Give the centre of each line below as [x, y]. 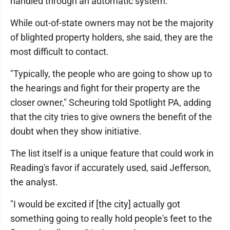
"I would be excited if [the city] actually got [95, 204]
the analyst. [34, 182]
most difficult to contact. [60, 52]
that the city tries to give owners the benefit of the [111, 117]
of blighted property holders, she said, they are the [112, 37]
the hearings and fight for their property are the [105, 88]
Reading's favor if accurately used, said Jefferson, [111, 168]
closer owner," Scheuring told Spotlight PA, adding [111, 102]
